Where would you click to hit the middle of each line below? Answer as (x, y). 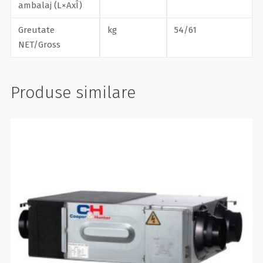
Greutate (36, 30)
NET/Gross (39, 45)
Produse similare (73, 93)
